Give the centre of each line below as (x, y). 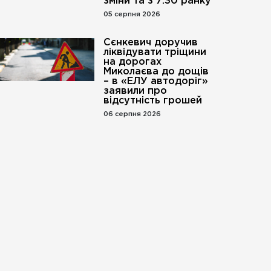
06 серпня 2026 (132, 114)
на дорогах (132, 62)
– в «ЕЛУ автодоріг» (155, 81)
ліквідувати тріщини (155, 52)
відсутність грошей (152, 101)
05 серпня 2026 (132, 15)
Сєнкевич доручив (150, 43)
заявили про (135, 91)
